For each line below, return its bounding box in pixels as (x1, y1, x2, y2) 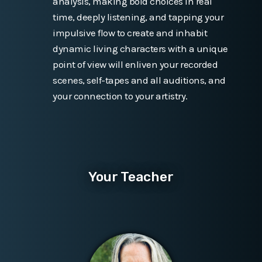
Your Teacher (88, 168, 174, 185)
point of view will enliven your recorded (53, 58, 218, 70)
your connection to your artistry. (53, 89, 188, 102)
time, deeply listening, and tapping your (53, 11, 223, 23)
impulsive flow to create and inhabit (53, 26, 207, 39)
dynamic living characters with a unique (53, 42, 228, 54)
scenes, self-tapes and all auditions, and (53, 74, 226, 86)
